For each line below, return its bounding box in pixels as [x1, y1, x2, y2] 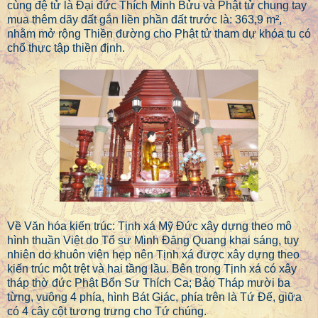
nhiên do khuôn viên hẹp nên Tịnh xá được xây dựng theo [7, 248, 300, 261]
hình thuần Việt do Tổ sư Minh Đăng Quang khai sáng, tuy [7, 234, 299, 247]
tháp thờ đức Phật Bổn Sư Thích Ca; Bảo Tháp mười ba [7, 277, 290, 290]
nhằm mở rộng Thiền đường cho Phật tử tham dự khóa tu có [7, 28, 311, 40]
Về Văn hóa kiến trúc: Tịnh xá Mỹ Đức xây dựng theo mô [7, 220, 292, 233]
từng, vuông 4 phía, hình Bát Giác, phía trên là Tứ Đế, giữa [7, 291, 302, 304]
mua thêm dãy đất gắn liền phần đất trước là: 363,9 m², [7, 13, 282, 26]
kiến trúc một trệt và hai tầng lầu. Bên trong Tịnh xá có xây [7, 263, 297, 275]
